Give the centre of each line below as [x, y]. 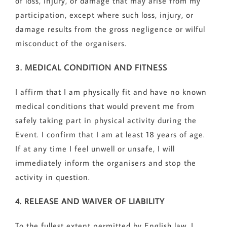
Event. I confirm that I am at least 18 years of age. [110, 135]
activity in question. [52, 177]
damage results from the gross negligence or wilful [110, 29]
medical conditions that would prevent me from [105, 106]
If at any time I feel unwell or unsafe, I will [95, 149]
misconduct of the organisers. [71, 43]
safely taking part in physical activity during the [106, 120]
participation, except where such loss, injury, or [104, 15]
